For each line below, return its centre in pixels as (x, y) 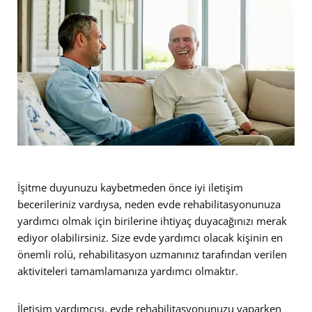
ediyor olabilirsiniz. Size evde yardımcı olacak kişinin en (150, 237)
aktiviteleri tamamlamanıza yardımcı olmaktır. (128, 271)
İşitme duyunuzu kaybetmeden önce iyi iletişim (130, 187)
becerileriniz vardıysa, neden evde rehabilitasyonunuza (149, 204)
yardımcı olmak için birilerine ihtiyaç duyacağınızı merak (152, 220)
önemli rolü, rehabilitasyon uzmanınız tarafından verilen (152, 254)
